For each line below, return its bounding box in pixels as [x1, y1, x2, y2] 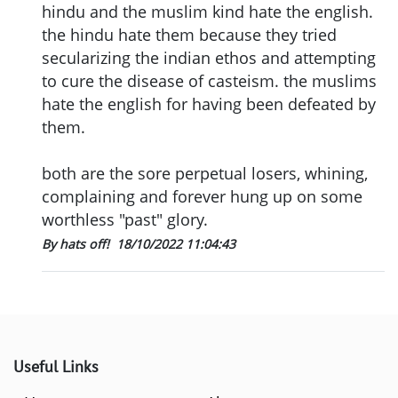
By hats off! [42, 235, 113, 252]
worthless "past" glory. [42, 208, 208, 230]
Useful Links [13, 355, 99, 377]
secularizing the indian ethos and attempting [42, 46, 376, 68]
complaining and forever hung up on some [42, 185, 362, 207]
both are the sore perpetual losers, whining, [42, 162, 368, 184]
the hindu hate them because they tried [42, 23, 337, 45]
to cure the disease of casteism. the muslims [42, 69, 377, 92]
